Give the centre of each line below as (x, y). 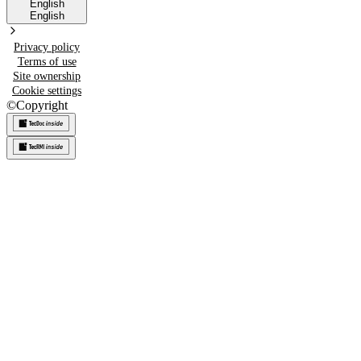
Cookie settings (47, 90)
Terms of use (47, 61)
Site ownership (47, 76)
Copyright (42, 105)
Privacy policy (47, 47)
